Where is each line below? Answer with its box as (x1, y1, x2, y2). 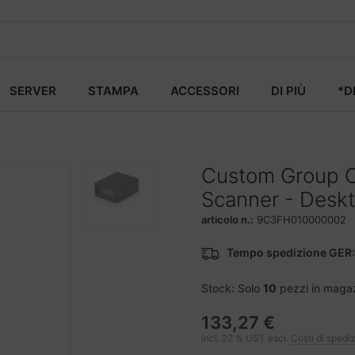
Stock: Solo (201, 281, 263, 295)
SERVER (10, 83, 56, 98)
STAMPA (88, 83, 139, 98)
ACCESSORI (170, 83, 239, 98)
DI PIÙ (271, 83, 306, 98)
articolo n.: (201, 213, 254, 226)
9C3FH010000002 (257, 213, 346, 226)
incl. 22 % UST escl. (201, 332, 291, 344)
